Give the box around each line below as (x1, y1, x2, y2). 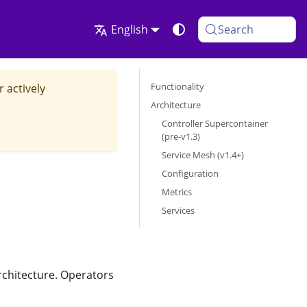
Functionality (151, 80, 204, 93)
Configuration (162, 167, 219, 180)
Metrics (162, 186, 192, 198)
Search (218, 21, 254, 37)
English (110, 21, 148, 37)
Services (162, 204, 195, 217)
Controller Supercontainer (162, 117, 268, 130)
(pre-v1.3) (162, 130, 200, 143)
